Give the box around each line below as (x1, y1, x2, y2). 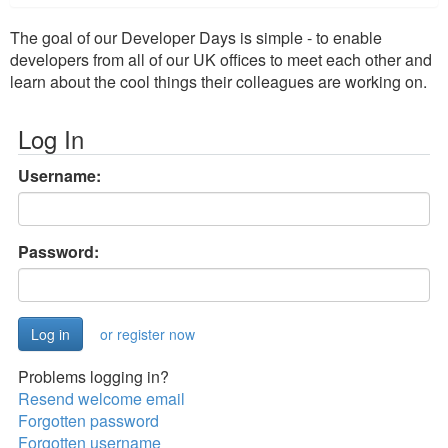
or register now (100, 324, 195, 344)
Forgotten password (18, 409, 159, 432)
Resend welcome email (18, 387, 185, 410)
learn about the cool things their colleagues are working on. (10, 70, 427, 93)
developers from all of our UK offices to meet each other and (10, 48, 432, 71)
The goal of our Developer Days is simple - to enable (10, 26, 382, 49)
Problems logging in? (18, 365, 169, 388)
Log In (18, 121, 84, 156)
